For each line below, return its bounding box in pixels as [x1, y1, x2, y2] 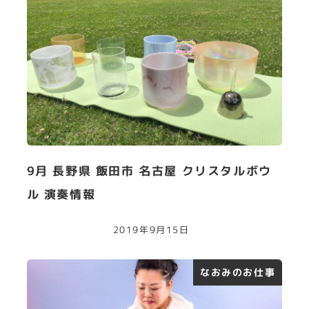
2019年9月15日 [112, 223, 190, 236]
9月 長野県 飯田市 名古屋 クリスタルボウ [26, 163, 272, 179]
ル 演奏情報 [26, 186, 96, 203]
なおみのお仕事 [200, 266, 276, 279]
